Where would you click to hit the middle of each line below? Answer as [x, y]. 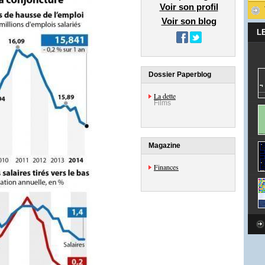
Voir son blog [189, 21]
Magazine [164, 146]
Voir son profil [189, 7]
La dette [165, 96]
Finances [166, 167]
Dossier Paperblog [180, 75]
